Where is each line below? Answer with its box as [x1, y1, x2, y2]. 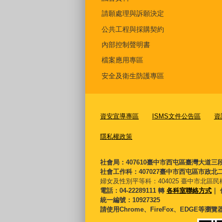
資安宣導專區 [100, 112, 139, 120]
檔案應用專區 [102, 56, 143, 64]
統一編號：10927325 [100, 196, 160, 204]
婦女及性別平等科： [100, 177, 158, 185]
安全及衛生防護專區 [102, 71, 164, 80]
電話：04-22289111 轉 [100, 187, 166, 195]
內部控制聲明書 [102, 41, 150, 49]
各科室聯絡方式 [166, 187, 212, 195]
